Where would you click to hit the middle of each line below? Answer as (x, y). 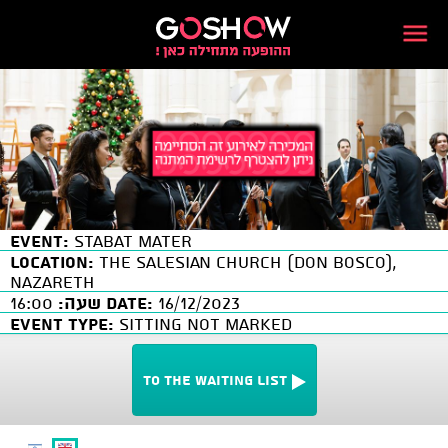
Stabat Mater (130, 239)
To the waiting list (214, 379)
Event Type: (62, 322)
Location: (52, 260)
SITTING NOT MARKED (203, 322)
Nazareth (52, 280)
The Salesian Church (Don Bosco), (245, 260)
